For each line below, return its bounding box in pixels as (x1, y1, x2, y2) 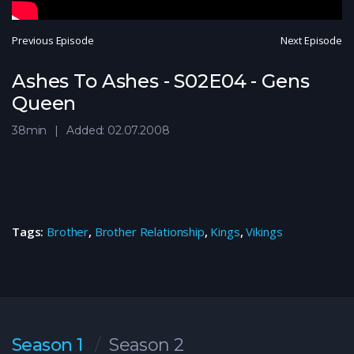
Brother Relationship (94, 223, 205, 239)
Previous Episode (12, 32, 94, 47)
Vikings (246, 223, 283, 239)
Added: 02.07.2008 (66, 122, 170, 137)
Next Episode (280, 32, 342, 47)
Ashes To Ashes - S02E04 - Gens (12, 69, 310, 92)
